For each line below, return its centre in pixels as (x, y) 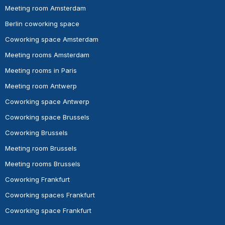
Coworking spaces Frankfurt (50, 195)
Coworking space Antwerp (47, 102)
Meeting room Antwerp (41, 86)
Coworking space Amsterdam (52, 39)
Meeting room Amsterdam (45, 8)
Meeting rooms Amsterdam (47, 55)
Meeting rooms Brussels (43, 164)
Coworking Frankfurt (37, 180)
